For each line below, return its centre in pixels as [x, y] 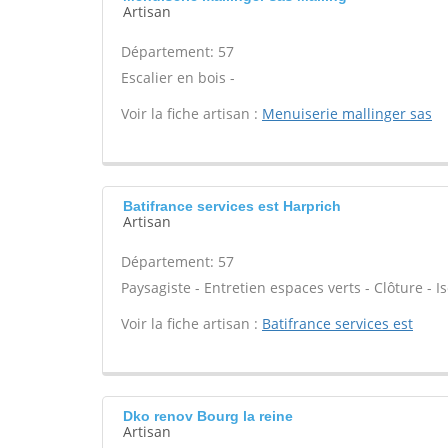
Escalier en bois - [178, 77]
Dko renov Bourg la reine [208, 416]
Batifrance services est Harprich [232, 206]
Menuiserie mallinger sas [347, 113]
